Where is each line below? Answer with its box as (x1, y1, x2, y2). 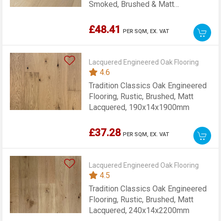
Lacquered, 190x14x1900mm (89, 103, 190, 112)
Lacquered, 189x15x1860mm (89, 10, 190, 20)
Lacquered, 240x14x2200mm (89, 206, 190, 215)
